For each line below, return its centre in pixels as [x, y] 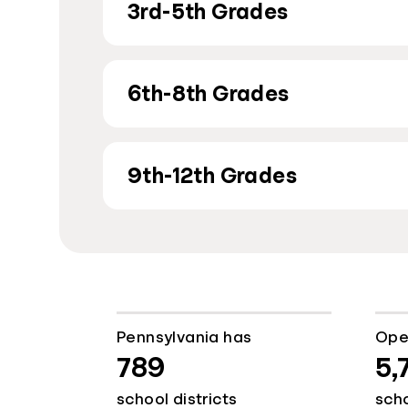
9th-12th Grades [212, 175]
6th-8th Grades [209, 93]
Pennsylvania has [184, 337]
